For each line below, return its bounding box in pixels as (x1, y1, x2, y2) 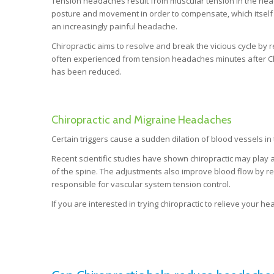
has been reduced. (51, 65, 122, 77)
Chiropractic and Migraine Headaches (51, 113, 232, 127)
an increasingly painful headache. (51, 20, 177, 32)
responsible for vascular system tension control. (51, 179, 231, 190)
